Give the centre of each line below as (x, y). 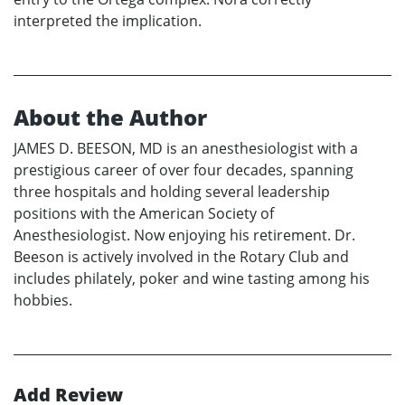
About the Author (110, 117)
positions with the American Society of (144, 213)
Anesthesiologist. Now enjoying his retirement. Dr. (184, 235)
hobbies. (43, 300)
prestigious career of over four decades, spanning (184, 170)
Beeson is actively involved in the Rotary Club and (181, 256)
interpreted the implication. (108, 20)
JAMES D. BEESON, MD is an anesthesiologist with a (186, 148)
